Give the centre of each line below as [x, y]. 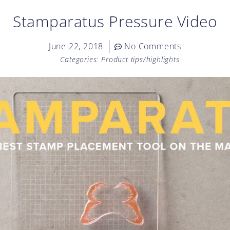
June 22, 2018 [76, 46]
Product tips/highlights [140, 59]
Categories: [80, 59]
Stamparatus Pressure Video [115, 21]
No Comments [153, 46]
